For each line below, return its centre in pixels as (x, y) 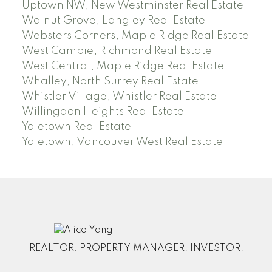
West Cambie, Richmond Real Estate (117, 51)
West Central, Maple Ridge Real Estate (123, 66)
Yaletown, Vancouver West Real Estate (122, 142)
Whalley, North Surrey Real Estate (110, 81)
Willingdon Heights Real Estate (103, 111)
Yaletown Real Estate (76, 127)
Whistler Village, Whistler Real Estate (119, 96)
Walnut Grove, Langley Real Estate (113, 20)
